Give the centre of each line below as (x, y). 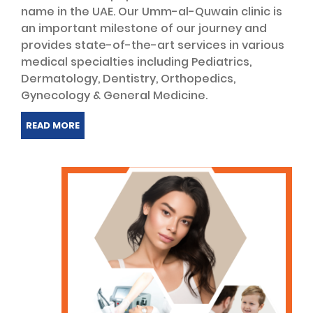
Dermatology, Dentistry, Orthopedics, (128, 78)
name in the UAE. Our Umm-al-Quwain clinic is (152, 11)
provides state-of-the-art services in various (153, 45)
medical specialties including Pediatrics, (136, 61)
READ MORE (53, 125)
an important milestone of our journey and (144, 28)
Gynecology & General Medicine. (114, 95)
